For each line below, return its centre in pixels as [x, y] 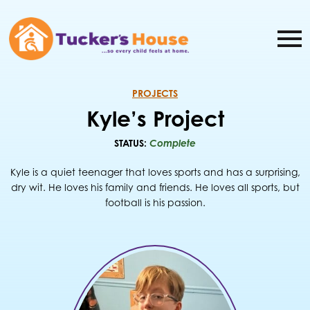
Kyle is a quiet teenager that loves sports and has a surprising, [155, 172]
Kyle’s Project [155, 119]
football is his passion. [155, 203]
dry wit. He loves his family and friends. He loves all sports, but [155, 188]
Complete [173, 143]
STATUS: [132, 143]
